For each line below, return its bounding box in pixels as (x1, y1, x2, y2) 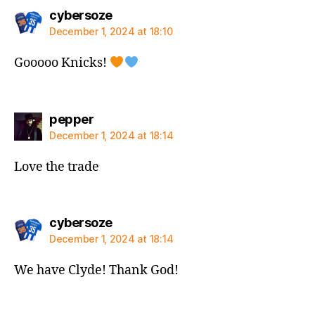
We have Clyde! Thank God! (14, 262, 179, 278)
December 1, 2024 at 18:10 (49, 25, 173, 37)
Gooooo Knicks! (14, 55, 110, 71)
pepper (49, 111, 94, 127)
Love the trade (14, 158, 99, 175)
